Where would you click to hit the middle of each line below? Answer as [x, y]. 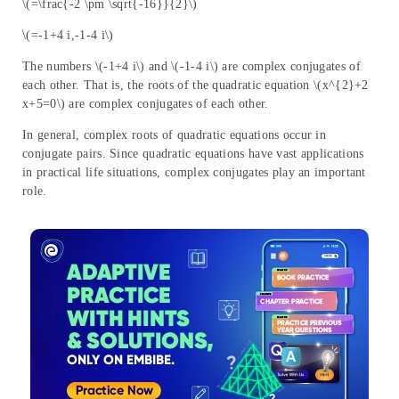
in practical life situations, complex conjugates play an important [194, 173]
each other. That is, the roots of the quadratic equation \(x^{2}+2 [195, 85]
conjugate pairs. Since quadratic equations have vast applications [193, 154]
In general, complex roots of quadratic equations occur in [175, 135]
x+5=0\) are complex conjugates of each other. [146, 104]
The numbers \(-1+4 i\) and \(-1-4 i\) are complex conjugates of [191, 67]
